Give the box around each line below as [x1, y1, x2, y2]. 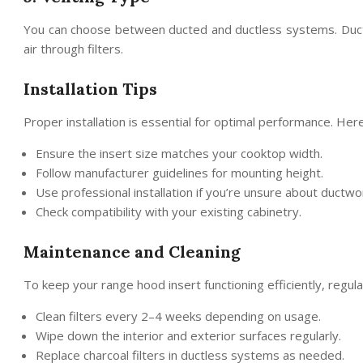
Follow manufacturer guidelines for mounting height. [36, 164, 323, 181]
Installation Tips [23, 78, 157, 99]
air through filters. [23, 40, 123, 57]
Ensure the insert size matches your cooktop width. [36, 144, 322, 161]
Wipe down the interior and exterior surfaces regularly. [36, 327, 341, 344]
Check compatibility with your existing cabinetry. [36, 203, 301, 220]
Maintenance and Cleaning [23, 241, 241, 262]
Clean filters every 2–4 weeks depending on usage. [36, 307, 321, 324]
